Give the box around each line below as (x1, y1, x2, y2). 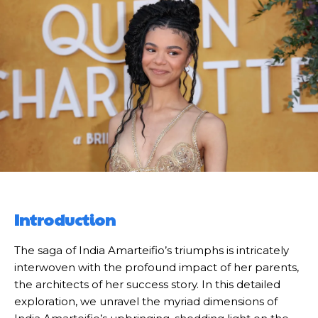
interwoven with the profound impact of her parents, (14, 261, 299, 274)
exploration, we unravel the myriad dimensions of (14, 295, 278, 308)
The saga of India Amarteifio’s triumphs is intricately (14, 243, 289, 257)
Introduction (14, 209, 116, 230)
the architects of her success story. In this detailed (14, 278, 280, 291)
